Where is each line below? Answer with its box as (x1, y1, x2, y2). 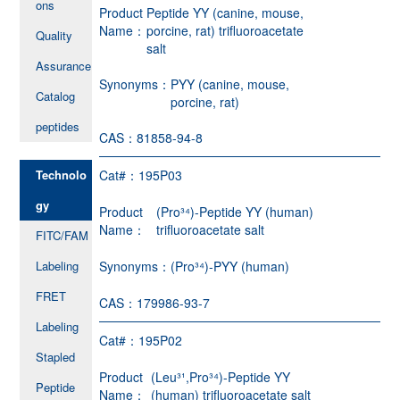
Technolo (36, 165, 87, 183)
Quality (36, 26, 73, 44)
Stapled (36, 347, 76, 365)
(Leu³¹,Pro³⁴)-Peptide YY (151, 367, 291, 386)
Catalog (36, 87, 76, 104)
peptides (36, 117, 80, 135)
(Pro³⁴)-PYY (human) (171, 256, 290, 275)
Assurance (36, 56, 92, 74)
